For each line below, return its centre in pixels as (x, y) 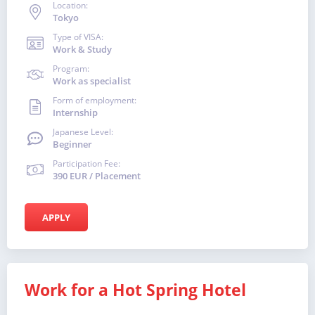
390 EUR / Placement (97, 176)
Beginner (72, 144)
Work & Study (82, 49)
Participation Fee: (86, 163)
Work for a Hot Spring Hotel (135, 290)
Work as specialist (92, 81)
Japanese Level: (83, 132)
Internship (75, 112)
